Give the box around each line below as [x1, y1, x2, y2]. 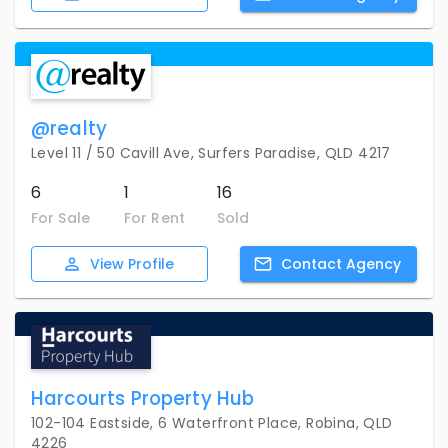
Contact [280, 253, 342, 274]
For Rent [124, 207, 185, 228]
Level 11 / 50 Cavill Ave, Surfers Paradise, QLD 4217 [31, 143, 391, 164]
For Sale [31, 207, 90, 228]
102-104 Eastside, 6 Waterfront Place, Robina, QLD [31, 412, 393, 433]
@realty [31, 115, 108, 143]
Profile [127, 253, 174, 274]
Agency [341, 253, 401, 274]
